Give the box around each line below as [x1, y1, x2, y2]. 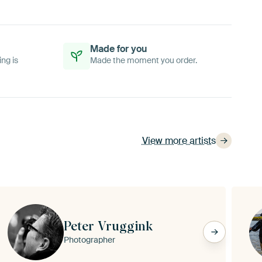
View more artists [142, 134, 216, 147]
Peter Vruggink [63, 218, 153, 233]
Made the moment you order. [90, 54, 198, 65]
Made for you [90, 42, 147, 55]
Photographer [63, 234, 115, 245]
